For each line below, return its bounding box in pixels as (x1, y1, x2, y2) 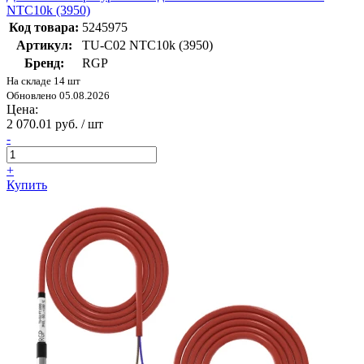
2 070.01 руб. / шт (6, 117, 103, 132)
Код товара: (9, 20, 79, 35)
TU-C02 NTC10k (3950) (82, 38, 213, 53)
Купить (6, 178, 47, 193)
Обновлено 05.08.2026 (6, 89, 110, 102)
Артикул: (15, 38, 72, 53)
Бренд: (24, 56, 64, 71)
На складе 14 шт (6, 75, 80, 88)
